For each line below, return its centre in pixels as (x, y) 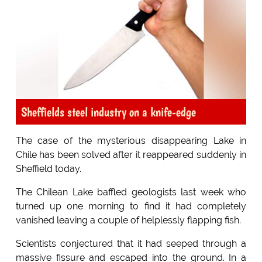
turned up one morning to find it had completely (131, 206)
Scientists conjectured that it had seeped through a (131, 243)
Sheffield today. (48, 168)
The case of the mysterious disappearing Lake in (131, 140)
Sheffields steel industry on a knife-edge (108, 111)
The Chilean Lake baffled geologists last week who (131, 192)
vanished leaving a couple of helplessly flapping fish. (128, 220)
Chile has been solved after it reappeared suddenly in (131, 154)
